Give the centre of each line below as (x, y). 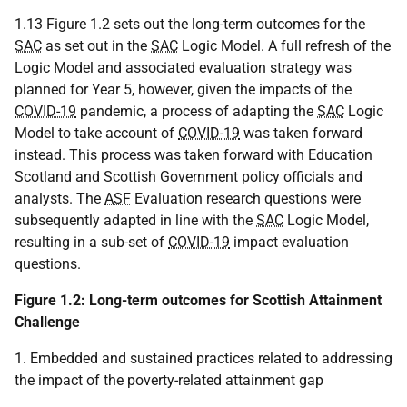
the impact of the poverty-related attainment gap (169, 381)
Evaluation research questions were (246, 199)
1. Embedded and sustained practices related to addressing (203, 359)
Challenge (47, 323)
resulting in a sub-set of (91, 243)
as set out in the (96, 46)
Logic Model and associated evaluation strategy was (183, 68)
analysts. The (60, 199)
